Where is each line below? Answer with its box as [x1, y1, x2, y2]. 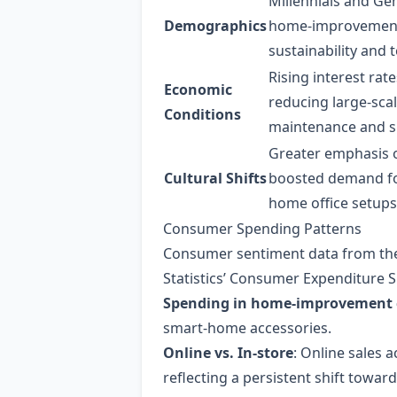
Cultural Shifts [164, 168, 267, 188]
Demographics [164, 16, 267, 35]
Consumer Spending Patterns [163, 219, 362, 238]
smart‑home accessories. [163, 318, 331, 338]
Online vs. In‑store [163, 343, 293, 362]
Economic [164, 80, 232, 99]
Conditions [164, 105, 241, 124]
